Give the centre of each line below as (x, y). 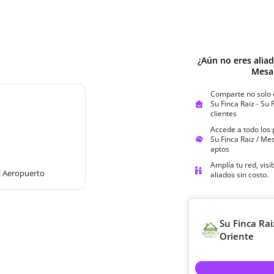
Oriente (237, 236)
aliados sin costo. (239, 175)
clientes (223, 113)
